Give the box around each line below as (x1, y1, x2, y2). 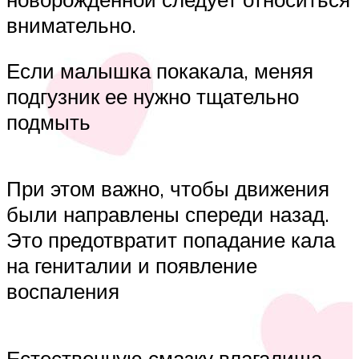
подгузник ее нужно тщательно (6, 83, 299, 110)
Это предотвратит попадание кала (6, 227, 335, 253)
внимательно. (6, 11, 136, 38)
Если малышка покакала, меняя (6, 58, 313, 84)
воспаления (6, 278, 119, 305)
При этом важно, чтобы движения (6, 175, 329, 202)
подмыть (6, 109, 91, 135)
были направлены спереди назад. (6, 201, 329, 228)
